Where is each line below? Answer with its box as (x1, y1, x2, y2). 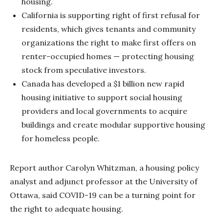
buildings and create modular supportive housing (22, 119, 205, 130)
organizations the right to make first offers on (22, 37, 196, 47)
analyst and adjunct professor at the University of (10, 176, 197, 186)
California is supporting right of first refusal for (22, 10, 200, 20)
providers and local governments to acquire (22, 106, 187, 116)
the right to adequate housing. (10, 203, 123, 214)
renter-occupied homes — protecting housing (22, 51, 194, 61)
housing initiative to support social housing (22, 92, 182, 102)
